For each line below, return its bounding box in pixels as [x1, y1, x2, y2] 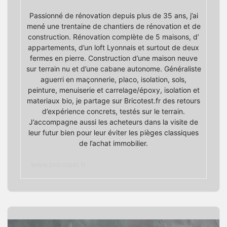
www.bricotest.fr [31, 160, 86, 169]
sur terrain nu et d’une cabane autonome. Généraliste [26, 64, 201, 73]
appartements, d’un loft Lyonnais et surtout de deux [28, 43, 199, 52]
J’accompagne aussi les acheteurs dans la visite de [29, 117, 198, 126]
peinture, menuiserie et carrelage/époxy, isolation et [27, 85, 200, 94]
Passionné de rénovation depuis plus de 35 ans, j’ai [29, 11, 198, 20]
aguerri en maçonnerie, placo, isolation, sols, [41, 74, 186, 84]
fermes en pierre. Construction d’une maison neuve [29, 53, 198, 62]
